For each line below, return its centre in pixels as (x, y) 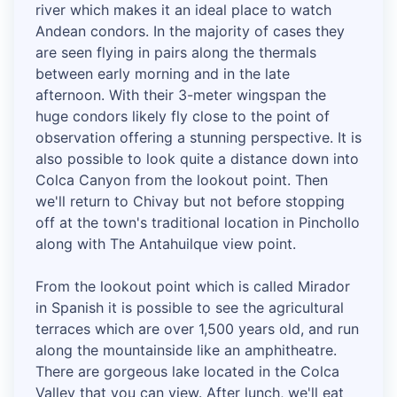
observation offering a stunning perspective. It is (198, 138)
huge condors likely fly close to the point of (183, 117)
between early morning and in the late (163, 74)
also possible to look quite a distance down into (197, 159)
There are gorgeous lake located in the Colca (187, 372)
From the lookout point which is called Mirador (193, 287)
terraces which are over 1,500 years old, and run (197, 329)
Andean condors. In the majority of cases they (190, 31)
